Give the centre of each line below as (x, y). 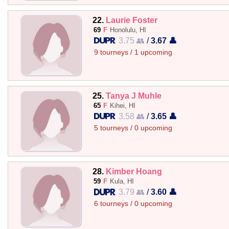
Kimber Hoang (134, 171)
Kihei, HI (122, 106)
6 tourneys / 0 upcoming (133, 204)
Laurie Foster (131, 20)
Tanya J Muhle (133, 96)
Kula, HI (122, 181)
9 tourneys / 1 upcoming (133, 52)
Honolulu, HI (128, 30)
